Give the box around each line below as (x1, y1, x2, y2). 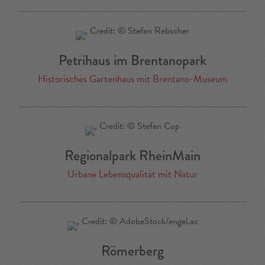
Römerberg (101, 240, 164, 261)
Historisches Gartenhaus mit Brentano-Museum (37, 72, 228, 87)
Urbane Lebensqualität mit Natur (67, 167, 198, 182)
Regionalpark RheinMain (64, 145, 201, 166)
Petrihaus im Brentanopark (59, 50, 206, 71)
